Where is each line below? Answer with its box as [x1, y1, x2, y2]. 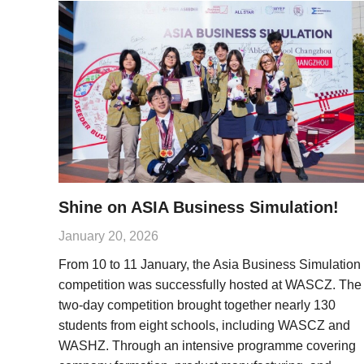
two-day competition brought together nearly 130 [58, 298, 336, 312]
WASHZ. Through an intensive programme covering [58, 339, 356, 353]
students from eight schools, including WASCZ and [58, 318, 350, 332]
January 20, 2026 [58, 229, 158, 243]
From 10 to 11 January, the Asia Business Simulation [58, 258, 361, 271]
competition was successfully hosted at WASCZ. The [58, 278, 362, 292]
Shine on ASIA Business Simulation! [58, 198, 339, 216]
